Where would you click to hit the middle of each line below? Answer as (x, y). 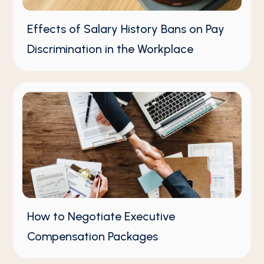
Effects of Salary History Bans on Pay (126, 29)
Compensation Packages (93, 236)
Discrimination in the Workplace (110, 49)
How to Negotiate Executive (101, 216)
